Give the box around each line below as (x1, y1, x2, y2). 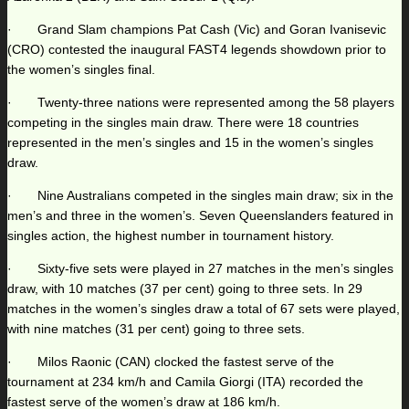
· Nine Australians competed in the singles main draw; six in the (7, 188, 393, 204)
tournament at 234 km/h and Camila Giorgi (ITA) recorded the (7, 374, 363, 390)
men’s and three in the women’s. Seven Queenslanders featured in (7, 208, 393, 224)
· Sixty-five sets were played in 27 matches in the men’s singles (7, 261, 393, 277)
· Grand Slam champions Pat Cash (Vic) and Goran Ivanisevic (7, 22, 386, 37)
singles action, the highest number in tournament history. (7, 228, 334, 244)
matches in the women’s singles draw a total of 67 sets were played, (7, 301, 400, 317)
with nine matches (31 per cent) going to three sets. (7, 321, 305, 337)
